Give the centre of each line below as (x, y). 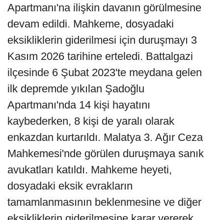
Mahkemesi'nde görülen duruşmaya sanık (106, 153)
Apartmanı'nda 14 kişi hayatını (79, 105)
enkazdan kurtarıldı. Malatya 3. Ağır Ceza (105, 137)
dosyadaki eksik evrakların (70, 186)
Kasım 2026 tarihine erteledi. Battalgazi (100, 56)
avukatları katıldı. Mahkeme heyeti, (90, 169)
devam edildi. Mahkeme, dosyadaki (91, 24)
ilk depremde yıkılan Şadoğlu (76, 88)
